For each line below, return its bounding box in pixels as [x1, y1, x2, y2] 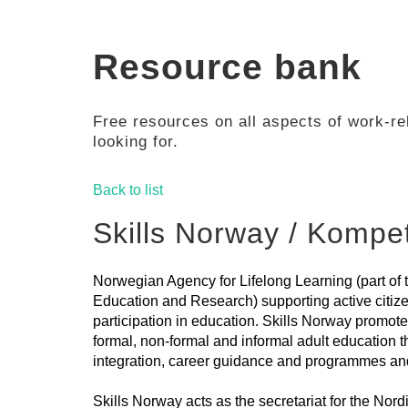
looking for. [93, 132, 178, 150]
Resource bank [93, 46, 362, 87]
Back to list [93, 181, 163, 198]
